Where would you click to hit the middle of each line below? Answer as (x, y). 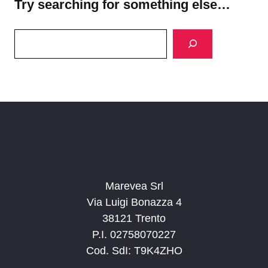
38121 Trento (134, 218)
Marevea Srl (134, 186)
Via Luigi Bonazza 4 (134, 202)
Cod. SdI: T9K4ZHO (134, 250)
